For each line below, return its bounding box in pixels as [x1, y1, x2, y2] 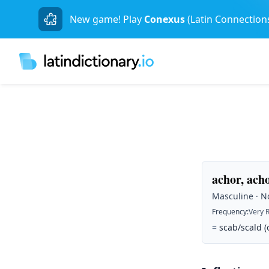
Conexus [144, 13, 185, 26]
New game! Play [70, 13, 142, 26]
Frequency [212, 207, 247, 217]
